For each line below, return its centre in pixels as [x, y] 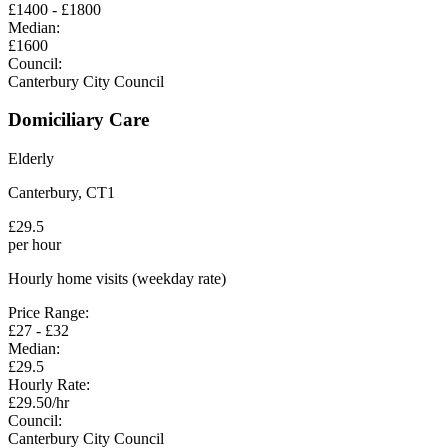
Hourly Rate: [49, 384]
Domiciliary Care [78, 120]
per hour [34, 244]
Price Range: [48, 312]
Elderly [31, 158]
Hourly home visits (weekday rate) [117, 278]
